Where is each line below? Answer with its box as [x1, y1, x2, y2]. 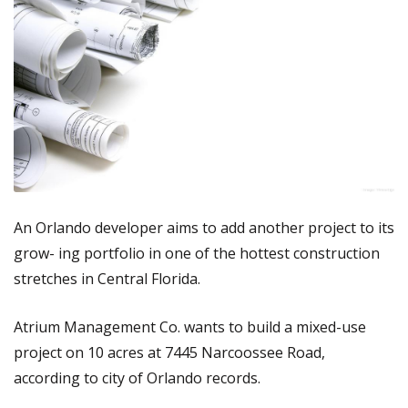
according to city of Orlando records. [14, 368, 260, 389]
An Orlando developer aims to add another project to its [14, 218, 394, 239]
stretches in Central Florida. [14, 269, 200, 290]
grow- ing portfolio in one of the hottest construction [14, 243, 380, 264]
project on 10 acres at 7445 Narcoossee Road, [14, 342, 325, 363]
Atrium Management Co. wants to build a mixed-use [14, 317, 366, 338]
